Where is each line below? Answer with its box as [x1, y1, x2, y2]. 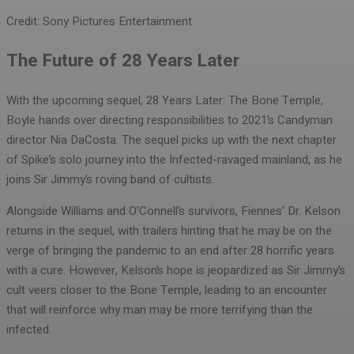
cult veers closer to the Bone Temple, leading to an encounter [6, 281, 327, 299]
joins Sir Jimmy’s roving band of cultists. [6, 171, 214, 189]
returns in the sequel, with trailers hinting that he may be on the [6, 222, 332, 240]
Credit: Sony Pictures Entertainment [6, 12, 192, 30]
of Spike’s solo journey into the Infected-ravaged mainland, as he [6, 151, 342, 169]
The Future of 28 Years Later [6, 47, 239, 74]
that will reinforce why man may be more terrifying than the [6, 301, 313, 319]
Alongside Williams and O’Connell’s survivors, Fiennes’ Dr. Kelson [6, 202, 341, 220]
